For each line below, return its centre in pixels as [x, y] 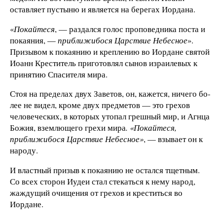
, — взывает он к [173, 139]
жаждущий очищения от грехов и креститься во [96, 193]
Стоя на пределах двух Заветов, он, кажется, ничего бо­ [110, 94]
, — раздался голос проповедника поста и [130, 29]
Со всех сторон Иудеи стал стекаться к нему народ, [103, 182]
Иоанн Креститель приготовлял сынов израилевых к [104, 63]
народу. [24, 150]
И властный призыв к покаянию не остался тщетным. [105, 170]
